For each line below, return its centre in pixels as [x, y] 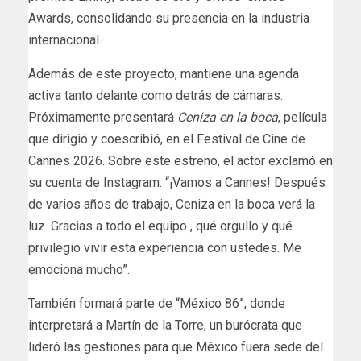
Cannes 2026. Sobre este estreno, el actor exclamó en [180, 160]
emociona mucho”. [79, 269]
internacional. [65, 39]
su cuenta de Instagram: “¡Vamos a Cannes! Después [177, 182]
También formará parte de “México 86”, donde [157, 303]
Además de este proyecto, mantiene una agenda [164, 73]
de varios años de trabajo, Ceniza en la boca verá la [172, 204]
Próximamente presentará [103, 117]
